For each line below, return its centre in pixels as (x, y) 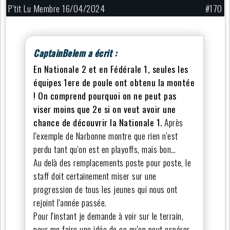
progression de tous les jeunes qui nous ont (106, 189)
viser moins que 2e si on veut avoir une (105, 109)
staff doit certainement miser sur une (95, 175)
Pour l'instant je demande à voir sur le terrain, (109, 215)
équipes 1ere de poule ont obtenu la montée (114, 82)
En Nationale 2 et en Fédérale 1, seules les (111, 69)
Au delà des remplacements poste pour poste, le (112, 162)
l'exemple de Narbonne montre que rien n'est (106, 135)
